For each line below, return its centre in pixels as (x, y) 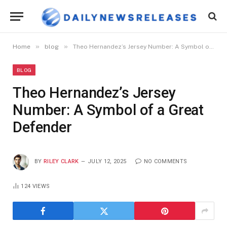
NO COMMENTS (165, 162)
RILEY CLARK (61, 162)
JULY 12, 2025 (107, 162)
